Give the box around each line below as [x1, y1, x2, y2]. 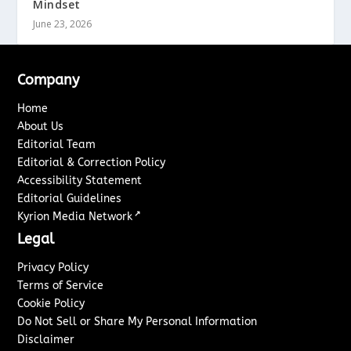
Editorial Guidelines [17, 191, 122, 205]
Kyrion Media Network [17, 209, 133, 223]
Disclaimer [17, 332, 75, 346]
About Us [17, 119, 64, 133]
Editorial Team [17, 137, 96, 151]
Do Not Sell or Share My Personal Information [17, 314, 258, 328]
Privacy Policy [17, 260, 89, 274]
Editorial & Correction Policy [17, 155, 166, 169]
